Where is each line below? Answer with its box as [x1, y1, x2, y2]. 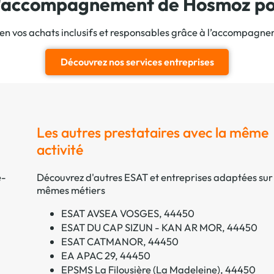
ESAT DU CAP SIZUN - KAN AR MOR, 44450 [61, 220, 257, 234]
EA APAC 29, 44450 [61, 248, 150, 262]
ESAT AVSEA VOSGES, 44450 [61, 206, 194, 220]
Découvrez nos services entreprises [60, 56, 214, 68]
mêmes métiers [36, 183, 105, 197]
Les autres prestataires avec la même [36, 124, 268, 142]
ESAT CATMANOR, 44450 [61, 234, 179, 248]
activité [36, 141, 83, 159]
